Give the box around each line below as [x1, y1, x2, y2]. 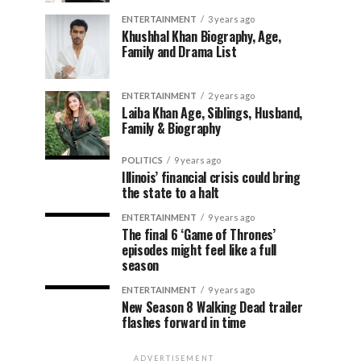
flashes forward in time [122, 313, 246, 332]
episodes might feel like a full [122, 240, 277, 259]
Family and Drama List [122, 42, 237, 61]
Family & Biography [122, 118, 221, 138]
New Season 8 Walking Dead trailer [122, 297, 303, 317]
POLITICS [122, 155, 163, 165]
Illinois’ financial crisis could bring [122, 168, 301, 187]
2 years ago [208, 90, 255, 101]
